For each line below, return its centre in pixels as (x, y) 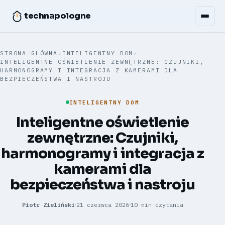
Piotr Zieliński (48, 204)
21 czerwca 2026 (102, 204)
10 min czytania (157, 204)
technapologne (58, 16)
